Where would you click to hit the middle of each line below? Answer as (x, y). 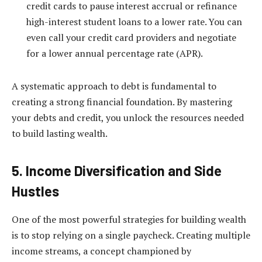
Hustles (35, 191)
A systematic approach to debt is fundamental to (114, 86)
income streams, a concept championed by (101, 251)
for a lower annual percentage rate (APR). (115, 54)
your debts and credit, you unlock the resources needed (128, 117)
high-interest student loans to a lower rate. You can (134, 22)
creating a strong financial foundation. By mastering (122, 101)
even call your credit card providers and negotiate (131, 38)
